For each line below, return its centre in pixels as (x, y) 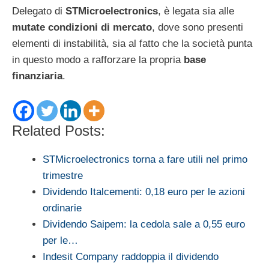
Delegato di (39, 11)
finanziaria (37, 76)
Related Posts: (59, 131)
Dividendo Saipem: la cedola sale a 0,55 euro (144, 225)
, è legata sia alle (196, 11)
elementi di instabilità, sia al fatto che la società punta (132, 43)
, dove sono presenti (198, 27)
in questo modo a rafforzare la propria (98, 59)
